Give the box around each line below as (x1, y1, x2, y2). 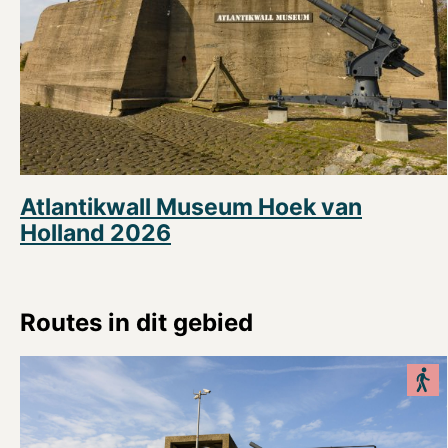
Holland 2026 (20, 219, 171, 248)
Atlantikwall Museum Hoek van (20, 193, 362, 222)
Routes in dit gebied (20, 307, 253, 337)
